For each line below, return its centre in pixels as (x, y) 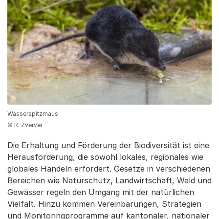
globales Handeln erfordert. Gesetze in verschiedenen (109, 168)
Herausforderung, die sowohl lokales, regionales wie (105, 157)
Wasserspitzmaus (33, 113)
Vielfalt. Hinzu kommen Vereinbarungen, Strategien (104, 204)
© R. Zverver (25, 125)
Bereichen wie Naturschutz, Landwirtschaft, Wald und (109, 180)
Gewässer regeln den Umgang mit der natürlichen (101, 192)
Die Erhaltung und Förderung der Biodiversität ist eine (108, 145)
